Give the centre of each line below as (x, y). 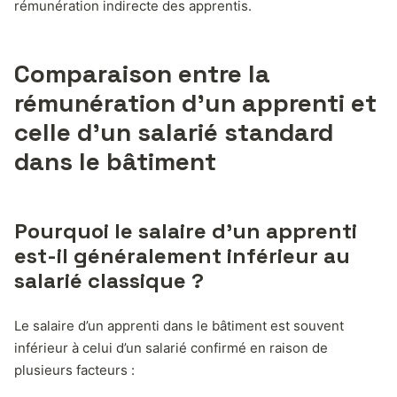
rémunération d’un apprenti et (195, 102)
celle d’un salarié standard (174, 132)
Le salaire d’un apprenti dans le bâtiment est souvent (179, 325)
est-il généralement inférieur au (182, 255)
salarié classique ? (109, 280)
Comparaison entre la (142, 73)
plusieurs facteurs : (74, 370)
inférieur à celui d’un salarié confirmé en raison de (171, 347)
